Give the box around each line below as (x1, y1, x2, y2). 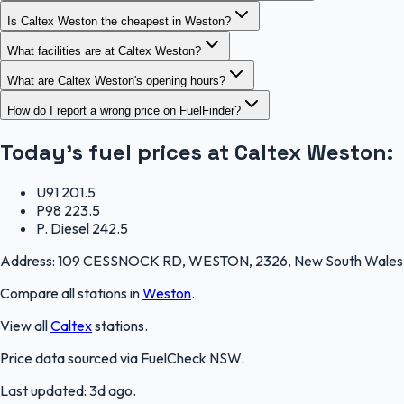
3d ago (89, 381, 133, 400)
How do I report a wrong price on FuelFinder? (7, 103, 241, 117)
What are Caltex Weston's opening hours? (7, 73, 225, 87)
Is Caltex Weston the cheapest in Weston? (7, 14, 231, 28)
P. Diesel (36, 219, 89, 238)
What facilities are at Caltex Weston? (7, 43, 201, 58)
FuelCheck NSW (141, 349, 241, 368)
